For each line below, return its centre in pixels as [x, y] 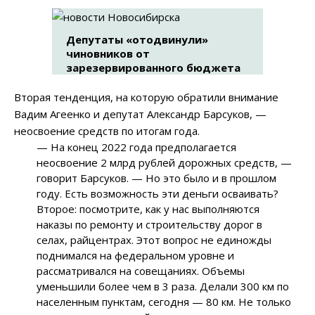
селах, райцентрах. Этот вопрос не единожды [154, 240]
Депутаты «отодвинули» [137, 40]
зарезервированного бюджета [153, 68]
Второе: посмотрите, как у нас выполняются [148, 209]
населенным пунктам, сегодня [115, 302]
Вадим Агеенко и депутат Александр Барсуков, [135, 114]
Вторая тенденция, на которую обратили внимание [146, 97]
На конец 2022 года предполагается [142, 147]
